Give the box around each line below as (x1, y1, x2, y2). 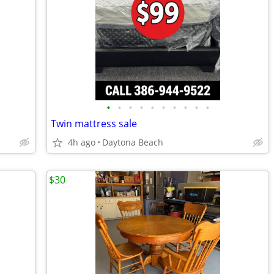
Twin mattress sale (51, 117, 137, 130)
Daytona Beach (102, 136, 163, 148)
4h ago (68, 136, 95, 148)
